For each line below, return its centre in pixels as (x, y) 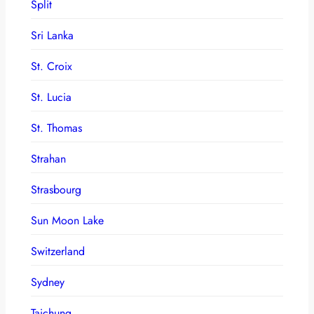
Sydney (48, 282)
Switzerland (58, 251)
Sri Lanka (52, 35)
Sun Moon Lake (67, 220)
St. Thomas (56, 128)
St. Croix (52, 66)
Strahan (48, 158)
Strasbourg (56, 189)
